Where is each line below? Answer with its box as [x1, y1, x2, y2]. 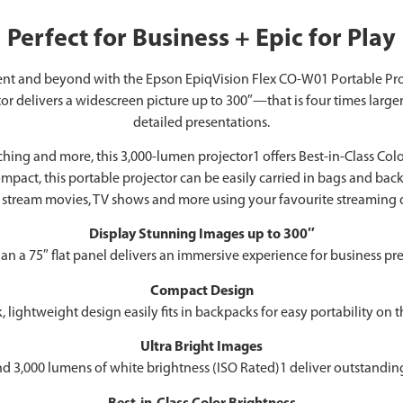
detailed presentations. [133, 115, 270, 130]
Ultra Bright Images [140, 340, 263, 355]
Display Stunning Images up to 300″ [88, 228, 315, 243]
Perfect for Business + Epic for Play [7, 26, 396, 52]
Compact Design [149, 283, 254, 299]
